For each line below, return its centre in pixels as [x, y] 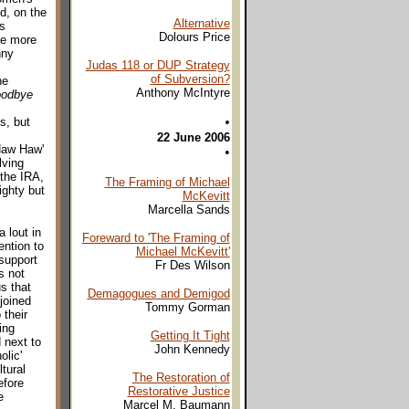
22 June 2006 [193, 137]
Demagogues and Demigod [158, 294]
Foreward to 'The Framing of [156, 238]
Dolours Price [194, 37]
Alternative [201, 23]
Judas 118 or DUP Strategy [157, 65]
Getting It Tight [190, 336]
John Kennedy [192, 349]
